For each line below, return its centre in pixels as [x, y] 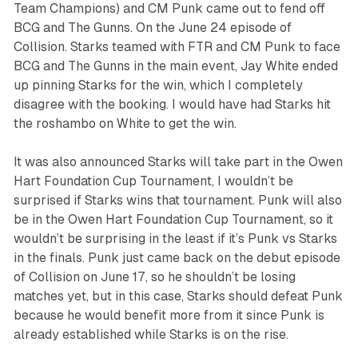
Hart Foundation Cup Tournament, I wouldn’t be [153, 181]
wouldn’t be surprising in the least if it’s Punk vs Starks [175, 239]
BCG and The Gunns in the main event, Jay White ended [175, 66]
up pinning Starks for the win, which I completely [158, 86]
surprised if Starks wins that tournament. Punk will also [177, 201]
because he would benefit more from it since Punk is [169, 316]
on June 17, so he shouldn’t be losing [187, 277]
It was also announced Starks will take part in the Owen [178, 162]
